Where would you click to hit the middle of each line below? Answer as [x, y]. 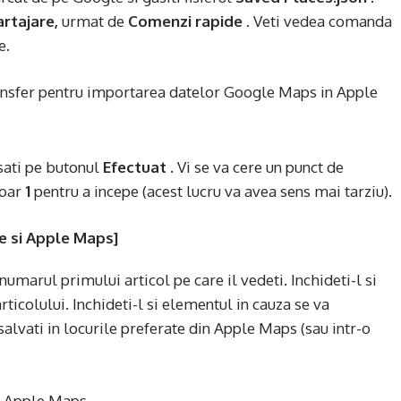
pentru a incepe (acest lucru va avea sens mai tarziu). [211, 191]
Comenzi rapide [185, 21]
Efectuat [135, 167]
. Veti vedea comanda [317, 21]
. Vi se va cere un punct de [255, 167]
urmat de [93, 21]
